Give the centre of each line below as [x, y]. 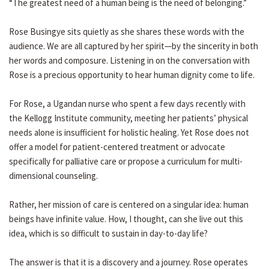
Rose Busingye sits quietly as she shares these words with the [127, 32]
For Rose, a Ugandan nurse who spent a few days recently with [127, 104]
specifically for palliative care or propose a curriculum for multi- [126, 162]
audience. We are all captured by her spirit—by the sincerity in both [134, 46]
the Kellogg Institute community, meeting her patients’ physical [128, 118]
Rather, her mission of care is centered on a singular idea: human [129, 205]
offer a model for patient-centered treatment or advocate [117, 147]
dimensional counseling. [53, 176]
